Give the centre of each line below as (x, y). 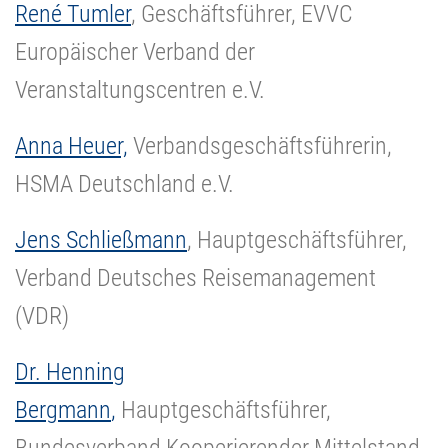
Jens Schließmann (101, 239)
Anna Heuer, (71, 145)
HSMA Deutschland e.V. (124, 183)
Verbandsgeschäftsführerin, (260, 145)
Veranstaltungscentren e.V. (140, 89)
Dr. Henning (70, 371)
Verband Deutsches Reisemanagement (195, 277)
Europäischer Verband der (135, 51)
